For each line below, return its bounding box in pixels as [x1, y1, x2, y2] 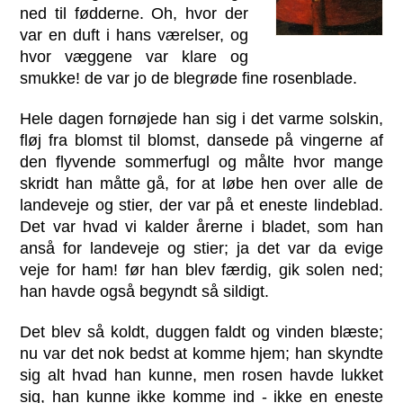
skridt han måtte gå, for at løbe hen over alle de [20, 174, 383, 193]
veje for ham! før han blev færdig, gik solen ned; [20, 260, 383, 279]
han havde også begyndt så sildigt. [20, 282, 270, 300]
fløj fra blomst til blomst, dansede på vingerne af [20, 130, 383, 149]
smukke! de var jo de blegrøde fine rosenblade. [20, 68, 358, 87]
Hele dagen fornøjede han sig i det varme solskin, [20, 109, 383, 128]
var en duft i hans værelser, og [20, 25, 248, 44]
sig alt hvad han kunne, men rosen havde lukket [20, 365, 383, 384]
